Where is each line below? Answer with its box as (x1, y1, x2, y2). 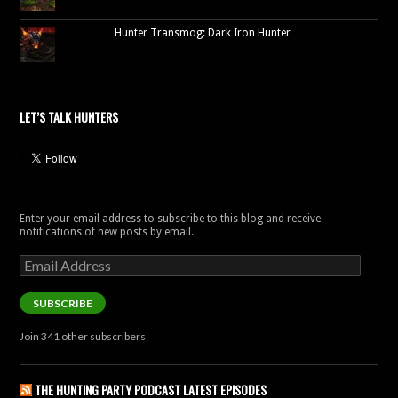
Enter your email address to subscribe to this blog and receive (20, 212, 321, 225)
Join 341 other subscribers (20, 330, 146, 343)
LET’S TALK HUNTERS (20, 107, 118, 126)
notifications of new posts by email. (20, 226, 194, 238)
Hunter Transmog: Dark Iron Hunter (115, 27, 291, 39)
